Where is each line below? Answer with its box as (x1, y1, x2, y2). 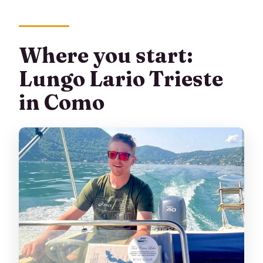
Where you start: (19, 42, 194, 68)
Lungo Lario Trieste (19, 65, 224, 92)
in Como (19, 89, 105, 115)
